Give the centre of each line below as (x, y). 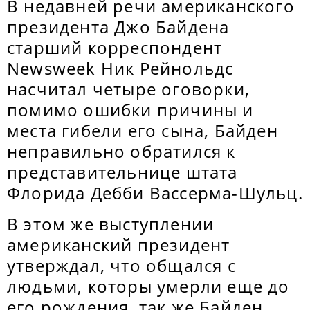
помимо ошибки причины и (130, 110)
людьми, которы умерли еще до (148, 286)
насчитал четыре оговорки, (129, 89)
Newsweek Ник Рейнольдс (120, 68)
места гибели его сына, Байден (143, 130)
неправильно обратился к (121, 151)
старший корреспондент (115, 47)
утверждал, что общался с (121, 265)
